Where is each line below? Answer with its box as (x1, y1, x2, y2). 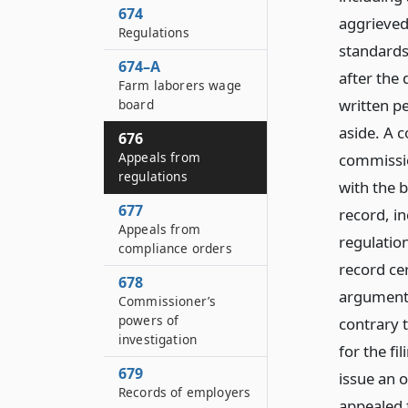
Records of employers (118, 383, 251, 401)
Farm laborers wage (118, 76, 241, 94)
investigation (118, 331, 198, 348)
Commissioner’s (118, 292, 217, 310)
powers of (118, 311, 179, 329)
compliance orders (118, 240, 232, 257)
